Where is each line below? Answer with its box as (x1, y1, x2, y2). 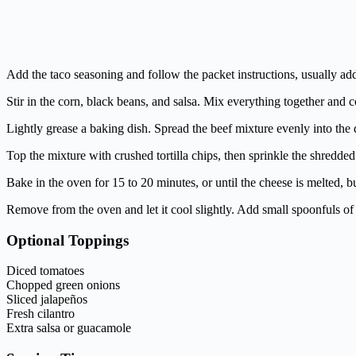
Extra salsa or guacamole (6, 321, 131, 335)
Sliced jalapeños (6, 292, 87, 307)
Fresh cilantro (6, 307, 75, 321)
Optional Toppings (6, 231, 129, 249)
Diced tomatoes (6, 264, 84, 278)
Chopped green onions (6, 278, 120, 292)
